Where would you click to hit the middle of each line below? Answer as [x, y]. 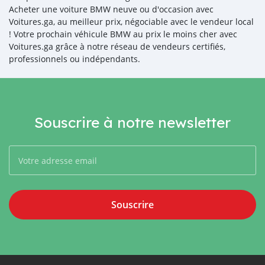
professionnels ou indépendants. [75, 59]
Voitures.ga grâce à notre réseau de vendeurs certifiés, [117, 46]
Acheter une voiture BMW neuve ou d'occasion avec [111, 9]
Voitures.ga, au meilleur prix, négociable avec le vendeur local [131, 22]
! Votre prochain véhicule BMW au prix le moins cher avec [123, 34]
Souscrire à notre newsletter [132, 122]
